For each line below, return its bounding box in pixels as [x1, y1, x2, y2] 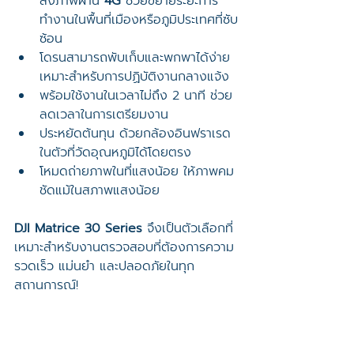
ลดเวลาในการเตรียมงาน [40, 104, 168, 124]
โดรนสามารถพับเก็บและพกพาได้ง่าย [40, 47, 235, 67]
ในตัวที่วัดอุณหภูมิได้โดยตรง [40, 142, 191, 162]
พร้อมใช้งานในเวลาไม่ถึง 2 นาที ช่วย [40, 85, 232, 105]
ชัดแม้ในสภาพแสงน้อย [40, 180, 160, 200]
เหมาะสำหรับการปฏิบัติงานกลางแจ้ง [40, 66, 229, 86]
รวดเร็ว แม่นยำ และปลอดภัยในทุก [14, 256, 194, 276]
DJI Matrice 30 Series [14, 218, 142, 238]
